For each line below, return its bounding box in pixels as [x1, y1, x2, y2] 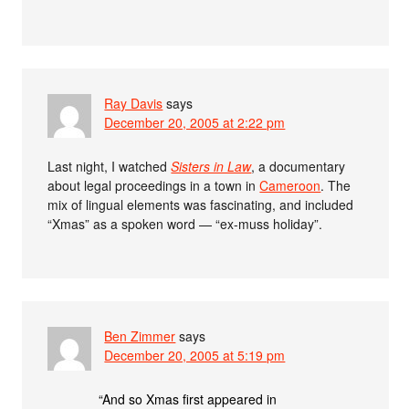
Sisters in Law [171, 157, 252, 176]
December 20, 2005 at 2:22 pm [104, 113, 286, 132]
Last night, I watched [47, 157, 172, 176]
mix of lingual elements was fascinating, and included [47, 195, 354, 215]
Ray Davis [104, 94, 163, 113]
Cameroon [259, 176, 321, 195]
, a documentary [251, 157, 346, 176]
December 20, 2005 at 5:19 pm [104, 346, 286, 365]
